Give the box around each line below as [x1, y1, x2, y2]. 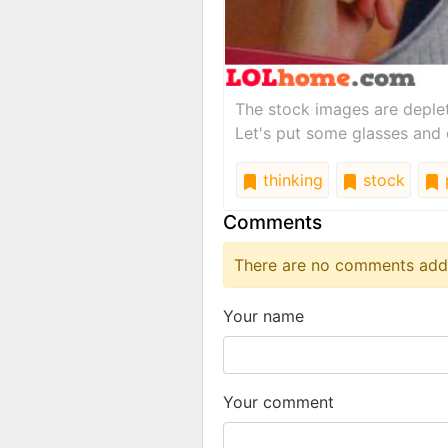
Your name [223, 305, 304, 326]
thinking [258, 169, 323, 190]
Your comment [223, 391, 334, 412]
